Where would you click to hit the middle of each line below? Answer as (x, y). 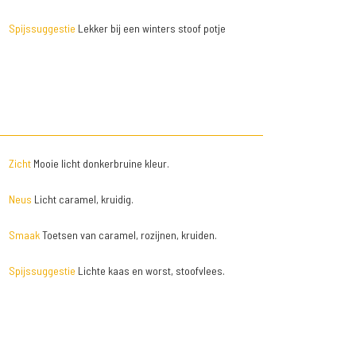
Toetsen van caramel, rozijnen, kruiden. (128, 235)
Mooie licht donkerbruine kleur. (100, 164)
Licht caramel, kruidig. (82, 199)
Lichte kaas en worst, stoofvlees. (150, 271)
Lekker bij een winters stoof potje (150, 29)
